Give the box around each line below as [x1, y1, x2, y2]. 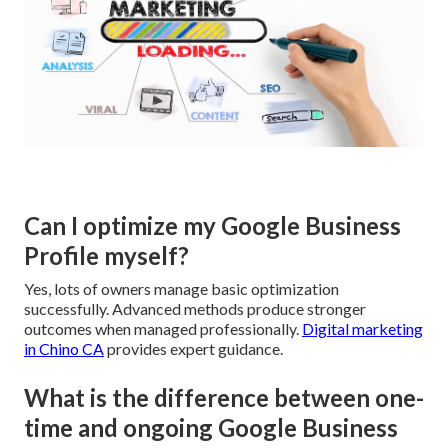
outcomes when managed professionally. [24, 318, 302, 338]
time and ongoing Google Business [24, 412, 398, 442]
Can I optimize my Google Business [24, 210, 401, 240]
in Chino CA [24, 338, 104, 358]
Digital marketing [302, 318, 423, 338]
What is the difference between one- [24, 382, 424, 412]
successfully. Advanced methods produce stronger [24, 298, 366, 318]
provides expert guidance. [104, 338, 283, 358]
